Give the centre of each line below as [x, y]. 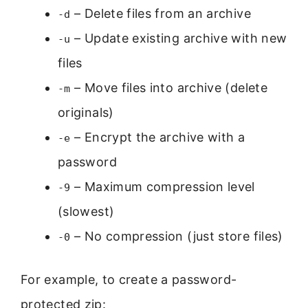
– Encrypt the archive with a [158, 137]
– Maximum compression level [163, 187]
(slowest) [86, 212]
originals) [86, 113]
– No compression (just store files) [177, 236]
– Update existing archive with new [179, 38]
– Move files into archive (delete [169, 88]
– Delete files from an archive [161, 14]
